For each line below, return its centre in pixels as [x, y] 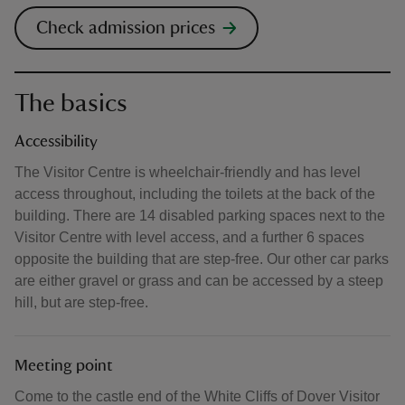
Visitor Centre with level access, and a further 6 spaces [189, 237]
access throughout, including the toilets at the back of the [195, 194]
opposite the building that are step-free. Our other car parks [202, 259]
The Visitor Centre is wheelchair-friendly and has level [188, 172]
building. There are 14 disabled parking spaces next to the [200, 216]
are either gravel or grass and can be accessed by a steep [199, 281]
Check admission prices [126, 28]
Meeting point [64, 366]
